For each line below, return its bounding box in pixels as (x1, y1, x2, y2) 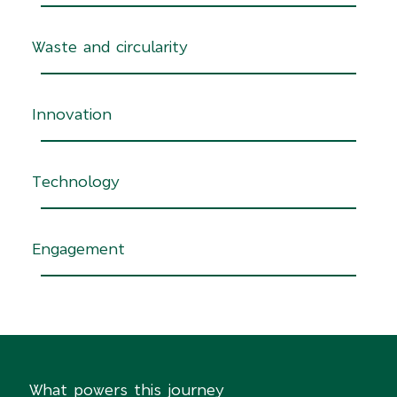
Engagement (32, 239, 126, 260)
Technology (32, 172, 121, 192)
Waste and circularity (32, 37, 189, 58)
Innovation (32, 105, 113, 125)
